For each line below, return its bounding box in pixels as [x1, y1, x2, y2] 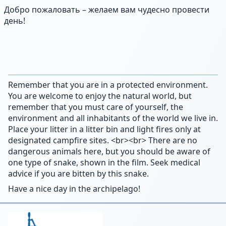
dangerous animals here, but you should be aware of [8, 146, 210, 157]
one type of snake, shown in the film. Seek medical [8, 157, 200, 168]
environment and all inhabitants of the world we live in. [8, 112, 218, 124]
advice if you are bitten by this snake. [8, 168, 149, 179]
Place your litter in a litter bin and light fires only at [8, 124, 201, 135]
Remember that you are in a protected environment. [8, 79, 208, 90]
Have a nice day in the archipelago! [8, 183, 140, 194]
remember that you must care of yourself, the [8, 101, 183, 112]
